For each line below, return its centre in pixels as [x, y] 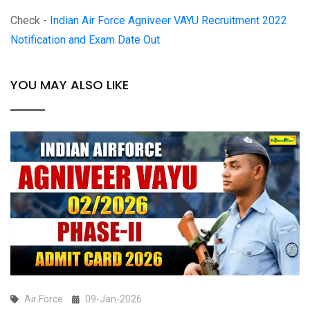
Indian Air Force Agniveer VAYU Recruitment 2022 [168, 21]
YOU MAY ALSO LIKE [70, 85]
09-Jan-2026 [113, 299]
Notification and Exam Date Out [85, 40]
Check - [30, 21]
